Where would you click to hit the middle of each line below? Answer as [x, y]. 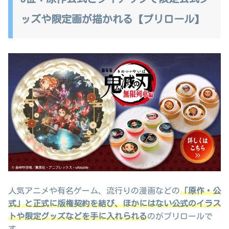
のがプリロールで [180, 216]
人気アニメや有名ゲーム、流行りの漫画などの [94, 190]
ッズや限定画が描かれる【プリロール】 [112, 19]
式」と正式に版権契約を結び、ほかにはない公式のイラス [114, 203]
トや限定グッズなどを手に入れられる [78, 216]
